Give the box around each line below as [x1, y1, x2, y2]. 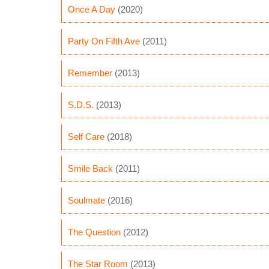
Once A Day [68, 4, 115, 14]
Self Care [68, 131, 104, 142]
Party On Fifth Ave [68, 36, 140, 46]
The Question [68, 227, 121, 237]
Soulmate [68, 195, 105, 205]
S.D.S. [68, 100, 94, 110]
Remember [68, 68, 112, 78]
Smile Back [68, 163, 113, 174]
